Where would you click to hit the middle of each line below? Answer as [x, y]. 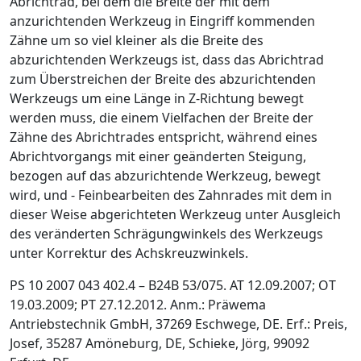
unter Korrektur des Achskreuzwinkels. [129, 253]
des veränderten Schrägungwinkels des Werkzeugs [166, 233]
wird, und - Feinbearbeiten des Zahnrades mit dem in [171, 195]
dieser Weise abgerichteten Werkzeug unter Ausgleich [175, 214]
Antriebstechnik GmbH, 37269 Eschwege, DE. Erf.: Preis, [178, 324]
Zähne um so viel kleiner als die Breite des [137, 40]
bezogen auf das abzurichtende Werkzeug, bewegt [165, 175]
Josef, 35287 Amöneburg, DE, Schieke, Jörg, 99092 [160, 343]
